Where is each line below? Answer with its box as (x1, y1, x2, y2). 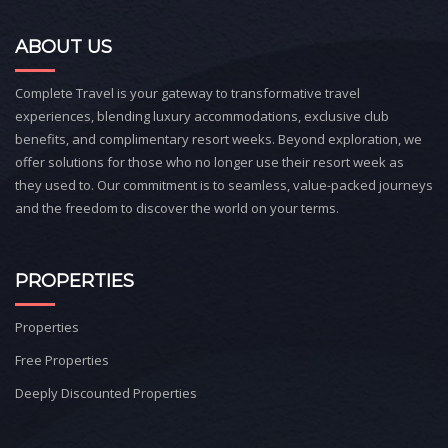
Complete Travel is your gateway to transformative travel (15, 84, 360, 103)
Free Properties (15, 351, 109, 370)
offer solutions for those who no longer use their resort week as (15, 153, 404, 172)
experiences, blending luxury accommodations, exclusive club (15, 107, 389, 126)
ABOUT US (15, 36, 112, 59)
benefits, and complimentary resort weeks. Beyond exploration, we (15, 130, 422, 149)
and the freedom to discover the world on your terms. (15, 199, 339, 218)
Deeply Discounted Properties (15, 384, 197, 403)
